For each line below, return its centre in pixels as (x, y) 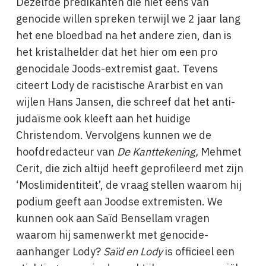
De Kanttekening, (157, 152)
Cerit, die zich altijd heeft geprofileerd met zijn (129, 168)
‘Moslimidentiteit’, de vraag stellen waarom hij (129, 185)
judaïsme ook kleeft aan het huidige (103, 118)
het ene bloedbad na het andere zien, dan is (123, 35)
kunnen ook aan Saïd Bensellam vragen (113, 218)
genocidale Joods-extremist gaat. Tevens (117, 69)
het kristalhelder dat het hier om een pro (116, 52)
